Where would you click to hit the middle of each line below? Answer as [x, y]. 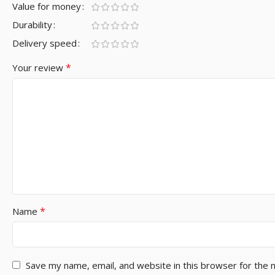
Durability [32, 24]
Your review [39, 67]
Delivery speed [45, 43]
